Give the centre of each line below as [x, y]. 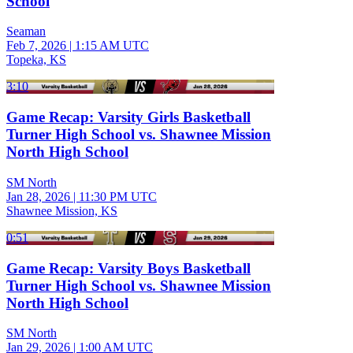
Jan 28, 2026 [38, 196]
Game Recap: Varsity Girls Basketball [128, 117]
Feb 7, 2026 [36, 46]
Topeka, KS [36, 60]
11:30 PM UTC [118, 196]
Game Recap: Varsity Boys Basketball [128, 268]
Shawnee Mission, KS [62, 210]
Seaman [26, 32]
